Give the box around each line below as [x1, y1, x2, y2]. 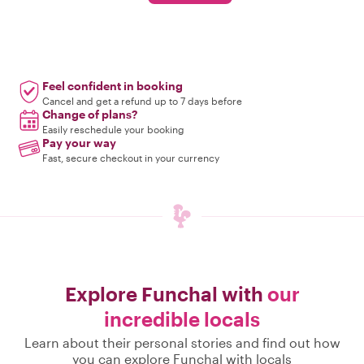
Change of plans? [42, 107, 137, 121]
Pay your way [42, 136, 116, 149]
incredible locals [104, 307, 260, 331]
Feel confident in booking [42, 79, 183, 93]
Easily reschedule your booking [42, 123, 184, 135]
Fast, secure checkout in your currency [42, 152, 219, 163]
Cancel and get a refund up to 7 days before [42, 95, 242, 106]
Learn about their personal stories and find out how [24, 335, 340, 350]
